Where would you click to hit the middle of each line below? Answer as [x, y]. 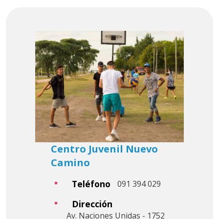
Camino [70, 163]
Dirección [92, 204]
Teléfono [91, 184]
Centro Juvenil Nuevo [104, 149]
